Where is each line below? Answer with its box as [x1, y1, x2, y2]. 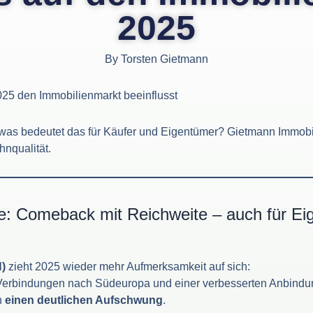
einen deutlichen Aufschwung [5, 294, 163, 307]
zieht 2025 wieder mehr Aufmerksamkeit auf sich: [6, 261, 250, 273]
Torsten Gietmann [118, 53, 208, 66]
